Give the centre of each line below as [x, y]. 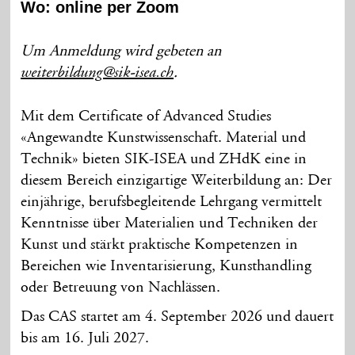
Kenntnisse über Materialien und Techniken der [170, 223]
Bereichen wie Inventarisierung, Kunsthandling [166, 266]
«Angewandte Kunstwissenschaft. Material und [164, 137]
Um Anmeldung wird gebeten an [121, 51]
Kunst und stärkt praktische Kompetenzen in [160, 244]
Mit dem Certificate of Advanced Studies [146, 116]
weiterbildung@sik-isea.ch [97, 73]
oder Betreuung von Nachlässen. [121, 287]
